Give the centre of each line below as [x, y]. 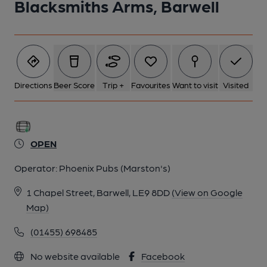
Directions [33, 85]
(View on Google [207, 192]
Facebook [163, 256]
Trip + [113, 85]
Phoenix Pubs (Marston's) [115, 168]
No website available [74, 256]
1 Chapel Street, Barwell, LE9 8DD [98, 192]
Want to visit [195, 85]
